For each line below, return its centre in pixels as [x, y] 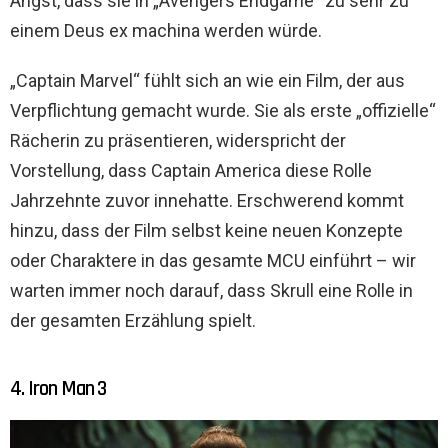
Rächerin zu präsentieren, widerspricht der [178, 140]
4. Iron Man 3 [58, 388]
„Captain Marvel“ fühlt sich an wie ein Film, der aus [207, 80]
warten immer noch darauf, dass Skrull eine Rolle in [211, 290]
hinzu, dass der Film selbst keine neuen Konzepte [206, 230]
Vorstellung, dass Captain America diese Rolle [191, 170]
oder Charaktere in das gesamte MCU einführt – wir [213, 260]
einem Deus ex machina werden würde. [166, 30]
